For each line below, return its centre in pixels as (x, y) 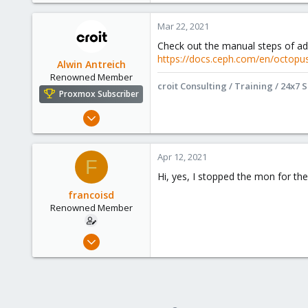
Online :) (126, 182)
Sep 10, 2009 (117, 237)
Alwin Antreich (91, 64)
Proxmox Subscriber (99, 94)
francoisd (91, 195)
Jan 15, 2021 (119, 113)
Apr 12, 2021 (182, 157)
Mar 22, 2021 (183, 26)
